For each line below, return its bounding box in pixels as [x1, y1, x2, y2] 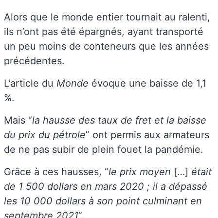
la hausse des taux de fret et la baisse [32, 114, 206, 126]
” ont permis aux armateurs [86, 128, 209, 141]
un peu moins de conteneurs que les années [4, 40, 209, 52]
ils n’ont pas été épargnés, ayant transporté [4, 25, 203, 37]
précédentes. [4, 54, 68, 67]
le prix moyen [109, 165, 174, 178]
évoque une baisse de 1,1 [91, 77, 206, 89]
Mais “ [4, 114, 32, 126]
